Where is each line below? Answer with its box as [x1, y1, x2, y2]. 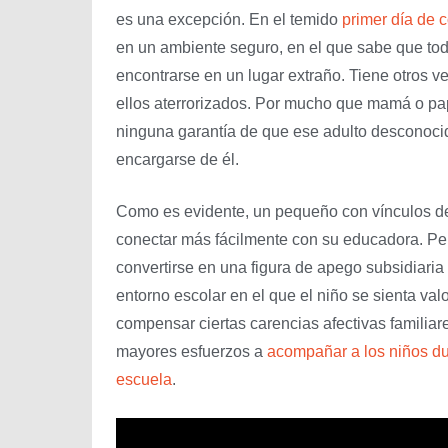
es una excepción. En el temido [116, 10, 342, 28]
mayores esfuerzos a [116, 342, 267, 360]
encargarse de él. [116, 150, 239, 168]
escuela [116, 370, 172, 388]
